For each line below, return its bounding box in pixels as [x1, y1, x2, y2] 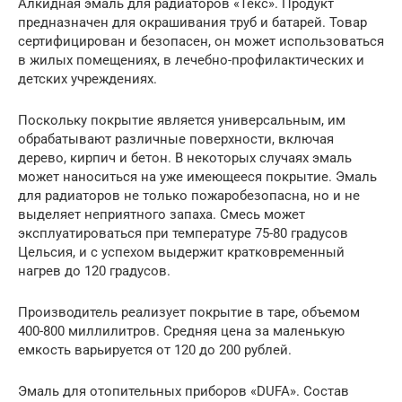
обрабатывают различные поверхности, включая [18, 130, 334, 147]
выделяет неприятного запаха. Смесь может [18, 205, 305, 223]
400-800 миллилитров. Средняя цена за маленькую [18, 322, 345, 339]
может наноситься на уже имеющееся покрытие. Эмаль [18, 168, 377, 185]
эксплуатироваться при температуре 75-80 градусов [18, 224, 348, 241]
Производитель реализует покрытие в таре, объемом [18, 303, 360, 320]
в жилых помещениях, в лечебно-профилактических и [18, 51, 364, 68]
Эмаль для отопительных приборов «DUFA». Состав [18, 382, 349, 399]
